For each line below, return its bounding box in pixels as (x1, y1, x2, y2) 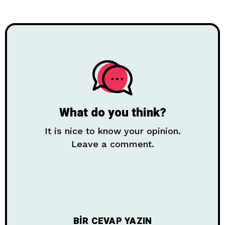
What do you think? (59, 104, 166, 122)
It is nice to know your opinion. (44, 126, 181, 137)
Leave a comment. (71, 139, 154, 150)
